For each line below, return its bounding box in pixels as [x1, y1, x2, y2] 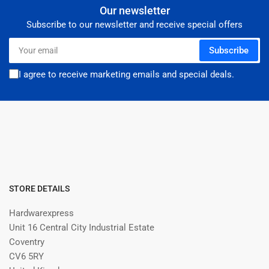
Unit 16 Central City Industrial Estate [9, 222, 154, 234]
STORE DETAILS [9, 184, 70, 194]
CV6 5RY [9, 251, 44, 262]
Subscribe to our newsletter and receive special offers [26, 19, 243, 31]
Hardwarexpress [9, 208, 74, 219]
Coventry [9, 237, 44, 248]
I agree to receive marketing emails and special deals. [19, 69, 234, 80]
